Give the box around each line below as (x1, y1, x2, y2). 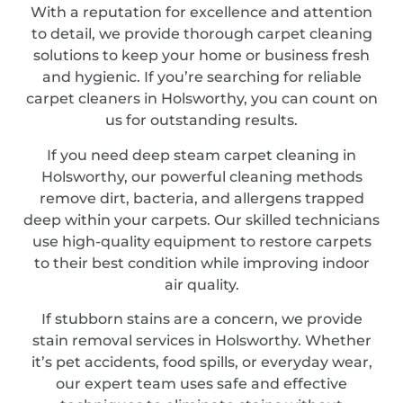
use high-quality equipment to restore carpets (31, 232, 372, 250)
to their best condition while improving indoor (33, 254, 370, 272)
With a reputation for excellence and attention (31, 4, 372, 22)
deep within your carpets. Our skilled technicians (23, 210, 380, 228)
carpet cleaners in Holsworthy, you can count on (25, 90, 378, 108)
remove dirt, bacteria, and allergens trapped (39, 189, 364, 207)
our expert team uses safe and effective (56, 375, 347, 393)
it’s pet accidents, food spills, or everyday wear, (31, 354, 372, 372)
